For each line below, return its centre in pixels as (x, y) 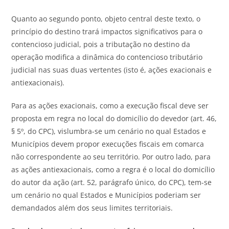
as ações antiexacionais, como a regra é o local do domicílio (113, 170)
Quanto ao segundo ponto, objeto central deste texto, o (106, 19)
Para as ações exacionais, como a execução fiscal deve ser (110, 106)
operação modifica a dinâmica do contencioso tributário (107, 57)
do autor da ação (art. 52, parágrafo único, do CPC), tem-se (112, 182)
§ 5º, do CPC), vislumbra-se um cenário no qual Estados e (109, 131)
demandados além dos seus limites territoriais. (92, 208)
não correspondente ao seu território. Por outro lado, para (111, 157)
